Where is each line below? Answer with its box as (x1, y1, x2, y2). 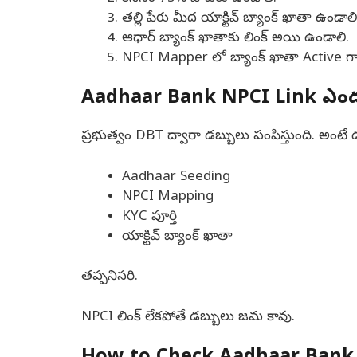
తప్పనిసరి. (81, 268, 138, 287)
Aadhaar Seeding (122, 167, 230, 186)
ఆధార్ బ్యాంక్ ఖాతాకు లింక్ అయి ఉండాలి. (122, 29, 349, 48)
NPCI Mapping (122, 187, 214, 206)
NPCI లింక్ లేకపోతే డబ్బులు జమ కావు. (81, 308, 295, 327)
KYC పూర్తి (122, 207, 177, 226)
